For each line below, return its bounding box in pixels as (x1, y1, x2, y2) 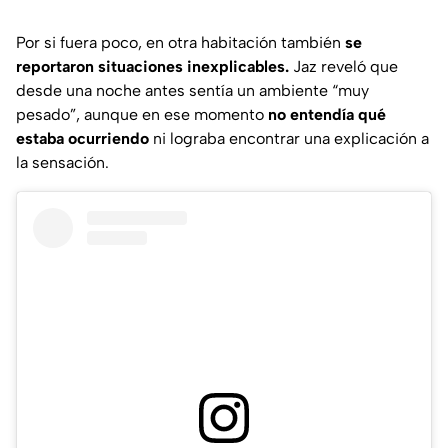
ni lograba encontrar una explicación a (149, 129, 429, 149)
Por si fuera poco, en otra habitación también (16, 33, 345, 53)
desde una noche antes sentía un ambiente (16, 81, 332, 101)
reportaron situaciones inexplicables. (16, 57, 289, 77)
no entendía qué (268, 105, 386, 125)
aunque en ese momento (80, 105, 268, 125)
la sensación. (16, 153, 109, 173)
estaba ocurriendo (16, 129, 149, 149)
